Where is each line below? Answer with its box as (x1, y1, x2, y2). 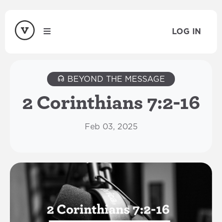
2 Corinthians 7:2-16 (22, 90, 200, 114)
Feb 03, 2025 (84, 123, 138, 131)
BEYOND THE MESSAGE (65, 75, 165, 83)
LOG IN (172, 28, 201, 36)
